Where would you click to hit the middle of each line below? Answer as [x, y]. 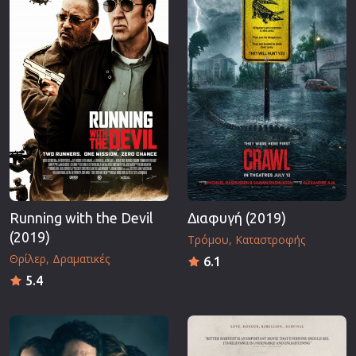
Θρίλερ [28, 258]
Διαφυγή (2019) [237, 218]
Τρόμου [208, 239]
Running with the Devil [81, 218]
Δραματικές [81, 258]
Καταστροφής [270, 239]
